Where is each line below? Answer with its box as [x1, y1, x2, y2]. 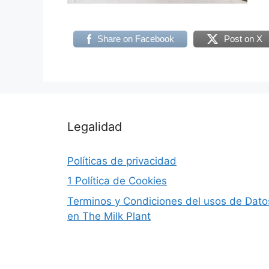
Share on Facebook [97, 33, 174, 44]
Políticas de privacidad [67, 154, 177, 167]
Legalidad [67, 119, 122, 134]
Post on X [223, 33, 262, 44]
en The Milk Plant [67, 210, 151, 222]
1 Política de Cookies [67, 175, 167, 187]
